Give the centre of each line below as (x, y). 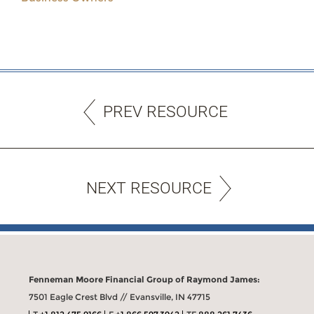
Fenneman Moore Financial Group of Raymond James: (145, 279)
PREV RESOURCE (165, 111)
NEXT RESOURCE (149, 188)
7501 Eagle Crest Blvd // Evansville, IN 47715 (120, 296)
